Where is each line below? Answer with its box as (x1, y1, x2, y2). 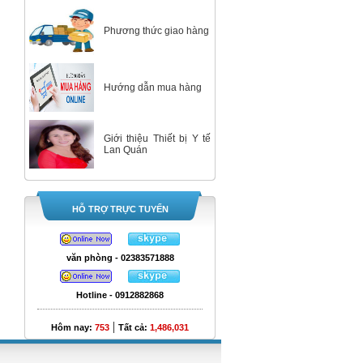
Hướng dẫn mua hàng (104, 82, 202, 93)
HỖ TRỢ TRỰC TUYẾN (71, 204, 169, 214)
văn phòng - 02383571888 (66, 253, 174, 263)
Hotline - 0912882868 (76, 290, 164, 300)
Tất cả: (118, 322, 150, 332)
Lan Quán (104, 144, 147, 156)
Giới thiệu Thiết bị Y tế (104, 133, 211, 144)
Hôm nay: (51, 322, 95, 332)
